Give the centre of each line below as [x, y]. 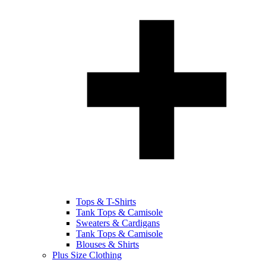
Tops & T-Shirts [106, 201]
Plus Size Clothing [87, 255]
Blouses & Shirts [107, 244]
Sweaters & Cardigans [118, 223]
